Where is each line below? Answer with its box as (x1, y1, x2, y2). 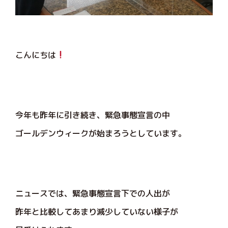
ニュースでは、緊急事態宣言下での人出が (15, 187, 170, 199)
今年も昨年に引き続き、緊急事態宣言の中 (15, 109, 170, 121)
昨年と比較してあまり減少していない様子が (15, 206, 178, 217)
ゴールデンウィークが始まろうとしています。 (15, 127, 186, 139)
